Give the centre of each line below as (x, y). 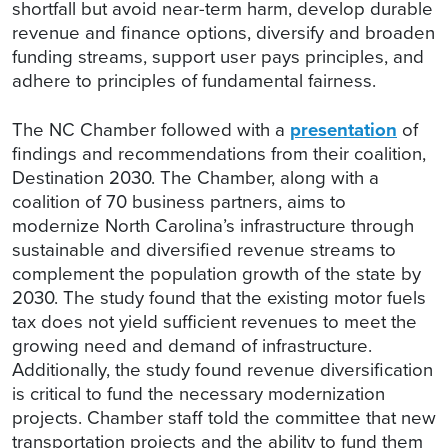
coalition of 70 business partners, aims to (179, 201)
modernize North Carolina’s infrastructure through (213, 225)
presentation (343, 129)
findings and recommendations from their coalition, (219, 153)
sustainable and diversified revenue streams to (204, 249)
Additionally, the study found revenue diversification (222, 369)
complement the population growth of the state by (216, 273)
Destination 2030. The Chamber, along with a (195, 177)
